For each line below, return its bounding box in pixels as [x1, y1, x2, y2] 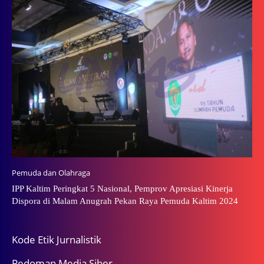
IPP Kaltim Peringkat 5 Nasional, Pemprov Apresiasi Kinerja [12, 184, 233, 194]
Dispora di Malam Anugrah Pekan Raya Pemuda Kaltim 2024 [12, 196, 238, 206]
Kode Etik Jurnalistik [12, 233, 101, 247]
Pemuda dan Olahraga [12, 167, 90, 179]
